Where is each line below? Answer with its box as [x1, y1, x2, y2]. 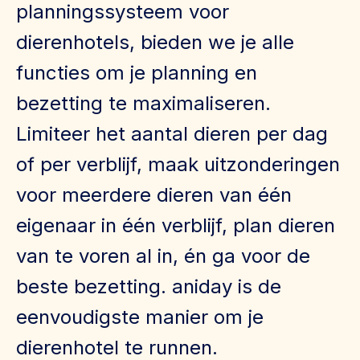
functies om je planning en [16, 61, 257, 85]
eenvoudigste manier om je [16, 305, 264, 329]
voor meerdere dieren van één [16, 183, 292, 207]
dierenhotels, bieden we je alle [16, 31, 294, 55]
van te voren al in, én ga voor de [16, 244, 310, 268]
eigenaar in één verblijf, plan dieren [16, 214, 335, 238]
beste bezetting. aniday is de [16, 275, 281, 299]
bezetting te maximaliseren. [16, 92, 271, 116]
